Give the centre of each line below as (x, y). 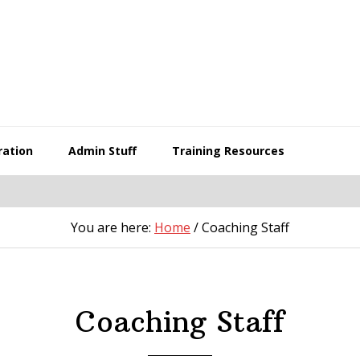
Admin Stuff (102, 151)
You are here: (112, 227)
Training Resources (228, 151)
